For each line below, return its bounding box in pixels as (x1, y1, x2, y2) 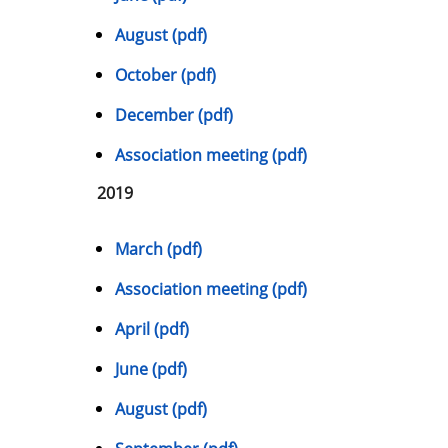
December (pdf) (115, 103, 233, 126)
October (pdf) (115, 63, 216, 86)
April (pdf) (115, 317, 189, 340)
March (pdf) (115, 237, 202, 260)
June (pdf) (115, 357, 187, 380)
